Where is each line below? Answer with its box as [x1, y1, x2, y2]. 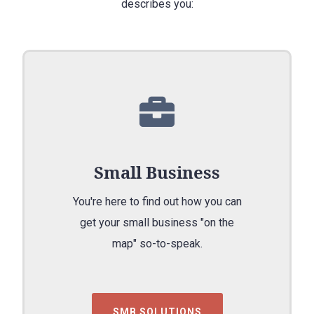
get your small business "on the [80, 215, 234, 229]
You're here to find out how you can [72, 194, 242, 208]
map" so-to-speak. [111, 236, 203, 250]
